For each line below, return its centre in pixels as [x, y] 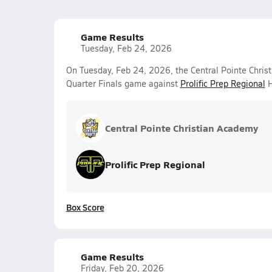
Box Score [85, 207]
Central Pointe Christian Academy [181, 128]
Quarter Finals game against [123, 83]
